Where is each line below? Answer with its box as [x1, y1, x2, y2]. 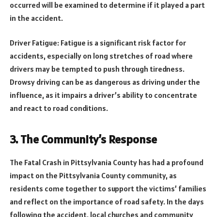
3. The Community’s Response [10, 131, 157, 147]
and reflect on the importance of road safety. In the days [10, 197, 204, 207]
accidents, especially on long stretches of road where [10, 51, 193, 61]
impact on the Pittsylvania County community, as [10, 170, 177, 181]
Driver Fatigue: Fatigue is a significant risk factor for [10, 38, 186, 48]
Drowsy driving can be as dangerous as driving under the [10, 77, 200, 87]
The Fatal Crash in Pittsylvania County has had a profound [10, 157, 203, 168]
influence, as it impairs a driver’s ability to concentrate [10, 90, 197, 100]
